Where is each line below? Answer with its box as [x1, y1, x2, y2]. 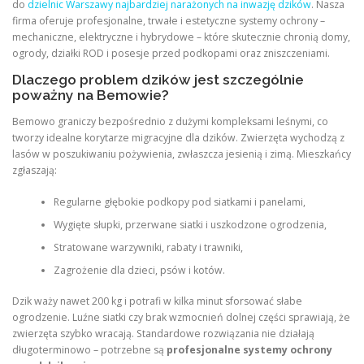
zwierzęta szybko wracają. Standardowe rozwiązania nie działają [12, 327, 314, 340]
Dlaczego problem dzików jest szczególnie [12, 71, 304, 89]
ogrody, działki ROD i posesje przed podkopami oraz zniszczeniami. [12, 46, 330, 60]
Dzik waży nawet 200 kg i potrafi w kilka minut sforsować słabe [12, 294, 302, 308]
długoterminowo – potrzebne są [12, 343, 167, 357]
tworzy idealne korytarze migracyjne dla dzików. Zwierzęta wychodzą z [12, 131, 344, 145]
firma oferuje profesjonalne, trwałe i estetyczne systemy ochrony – [12, 14, 325, 28]
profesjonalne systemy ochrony [167, 343, 332, 357]
